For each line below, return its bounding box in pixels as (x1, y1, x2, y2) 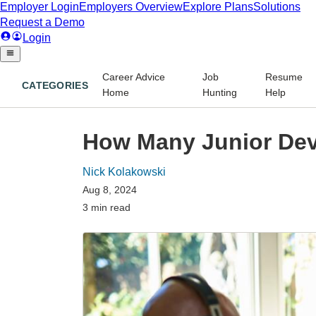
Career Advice (102, 71, 165, 83)
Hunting (202, 86, 238, 98)
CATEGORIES (22, 80, 88, 92)
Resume (265, 71, 303, 83)
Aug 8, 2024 (83, 183, 137, 195)
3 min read (83, 201, 130, 213)
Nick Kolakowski (83, 165, 166, 178)
